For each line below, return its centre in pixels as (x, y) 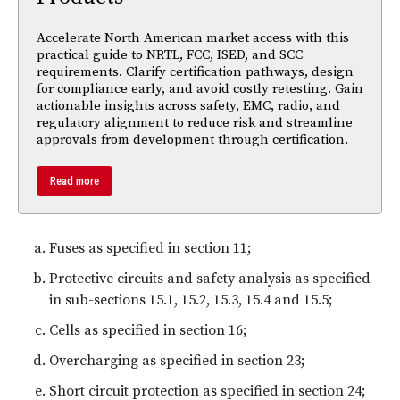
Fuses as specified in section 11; (150, 248)
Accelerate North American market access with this (193, 37)
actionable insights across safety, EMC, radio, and (188, 105)
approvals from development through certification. (192, 139)
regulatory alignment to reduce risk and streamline (195, 122)
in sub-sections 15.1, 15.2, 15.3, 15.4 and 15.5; (191, 300)
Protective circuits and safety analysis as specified (210, 278)
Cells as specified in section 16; (148, 330)
